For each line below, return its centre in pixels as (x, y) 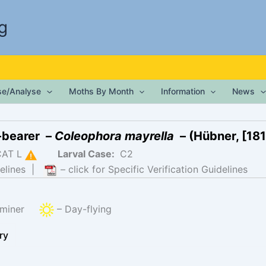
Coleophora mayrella (114, 136)
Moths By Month (101, 91)
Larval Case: (87, 154)
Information (183, 91)
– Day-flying (83, 209)
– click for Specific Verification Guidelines (153, 169)
